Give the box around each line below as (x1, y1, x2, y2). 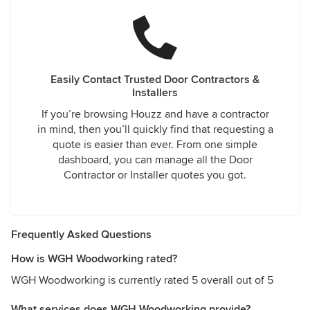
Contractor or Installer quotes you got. (64, 168, 246, 182)
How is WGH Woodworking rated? (11, 252, 177, 266)
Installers (132, 86, 178, 100)
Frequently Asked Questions (11, 228, 152, 241)
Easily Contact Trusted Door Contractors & (51, 73, 259, 86)
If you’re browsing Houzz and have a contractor (41, 107, 269, 121)
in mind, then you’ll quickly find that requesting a (37, 122, 273, 136)
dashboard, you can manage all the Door (57, 153, 253, 167)
